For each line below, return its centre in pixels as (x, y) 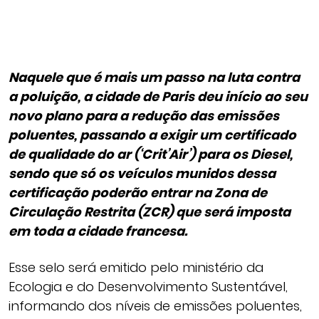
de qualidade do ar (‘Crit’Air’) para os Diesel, (151, 154)
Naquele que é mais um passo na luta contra (154, 77)
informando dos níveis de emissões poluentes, (155, 306)
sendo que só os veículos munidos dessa (142, 173)
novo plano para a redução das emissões (144, 116)
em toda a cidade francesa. (98, 231)
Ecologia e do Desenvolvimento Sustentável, (148, 287)
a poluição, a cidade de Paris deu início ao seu (158, 96)
